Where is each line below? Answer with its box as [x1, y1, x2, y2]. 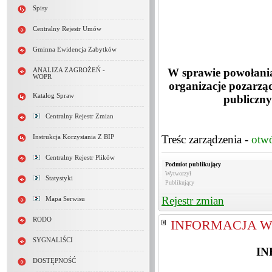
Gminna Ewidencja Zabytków [33, 46, 117, 53]
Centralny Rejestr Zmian [40, 113, 114, 120]
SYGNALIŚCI [33, 237, 73, 243]
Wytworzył [165, 170, 191, 177]
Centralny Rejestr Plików [40, 154, 115, 161]
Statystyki [40, 175, 73, 182]
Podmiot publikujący [165, 161, 221, 168]
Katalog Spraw [33, 92, 74, 99]
